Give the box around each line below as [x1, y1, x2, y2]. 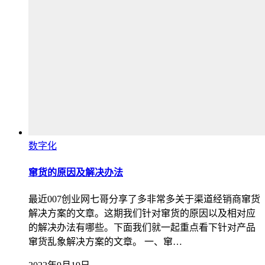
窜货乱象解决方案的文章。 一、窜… [28, 237, 182, 247]
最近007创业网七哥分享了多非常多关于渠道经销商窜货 [28, 194, 260, 205]
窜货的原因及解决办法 [28, 167, 123, 177]
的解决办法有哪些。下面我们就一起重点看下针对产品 [28, 222, 256, 233]
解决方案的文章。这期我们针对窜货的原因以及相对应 [28, 208, 256, 219]
